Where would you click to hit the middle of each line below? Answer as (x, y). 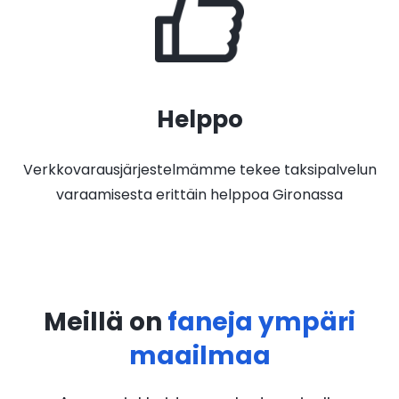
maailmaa (199, 356)
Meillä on (106, 322)
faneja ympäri (261, 322)
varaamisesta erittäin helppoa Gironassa (199, 195)
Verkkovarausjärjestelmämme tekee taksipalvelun (199, 170)
